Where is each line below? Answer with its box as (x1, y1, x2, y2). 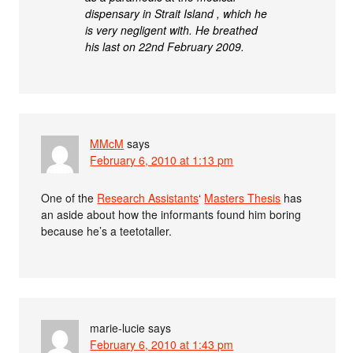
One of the (41, 189, 98, 206)
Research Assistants (97, 189, 199, 206)
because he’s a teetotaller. (41, 222, 173, 239)
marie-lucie (90, 319, 146, 336)
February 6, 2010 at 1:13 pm (90, 151, 234, 168)
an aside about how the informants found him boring (41, 206, 302, 222)
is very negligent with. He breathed (85, 21, 258, 38)
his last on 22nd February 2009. (85, 38, 245, 54)
